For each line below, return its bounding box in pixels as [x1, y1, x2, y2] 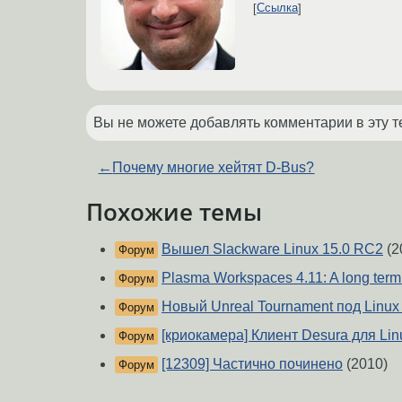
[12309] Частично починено [162, 356, 343, 372]
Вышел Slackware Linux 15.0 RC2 [162, 241, 383, 258]
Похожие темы [86, 196, 262, 227]
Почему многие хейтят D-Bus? [112, 159, 315, 175]
